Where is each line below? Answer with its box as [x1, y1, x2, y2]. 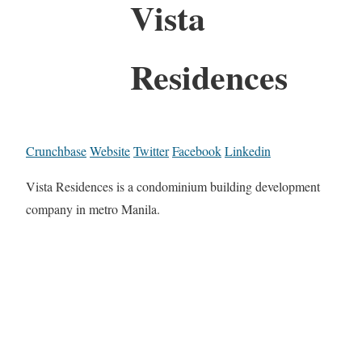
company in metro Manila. [26, 200, 160, 217]
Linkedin [225, 141, 271, 159]
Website [90, 141, 130, 159]
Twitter [133, 141, 169, 159]
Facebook [172, 141, 221, 159]
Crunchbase [26, 141, 86, 159]
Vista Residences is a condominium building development [26, 177, 320, 195]
